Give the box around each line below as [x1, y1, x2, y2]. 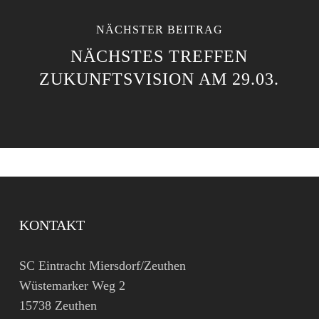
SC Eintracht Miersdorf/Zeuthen [19, 258, 186, 273]
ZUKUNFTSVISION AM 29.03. [39, 70, 280, 88]
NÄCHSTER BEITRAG [95, 23, 223, 36]
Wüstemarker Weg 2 [19, 278, 125, 293]
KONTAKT [19, 217, 85, 233]
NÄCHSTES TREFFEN [70, 47, 249, 66]
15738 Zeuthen [19, 298, 97, 313]
